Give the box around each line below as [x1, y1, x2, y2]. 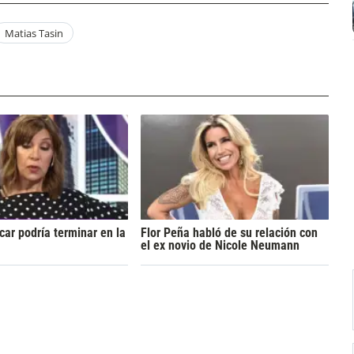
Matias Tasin [4, 25, 63, 40]
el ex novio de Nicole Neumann [140, 238, 299, 254]
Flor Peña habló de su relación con [140, 225, 318, 241]
